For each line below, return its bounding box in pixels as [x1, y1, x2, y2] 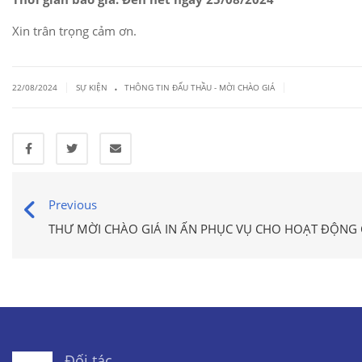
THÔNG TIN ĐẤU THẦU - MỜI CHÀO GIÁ [124, 82, 275, 93]
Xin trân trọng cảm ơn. [12, 23, 137, 39]
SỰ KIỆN [76, 82, 107, 93]
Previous [48, 196, 97, 213]
